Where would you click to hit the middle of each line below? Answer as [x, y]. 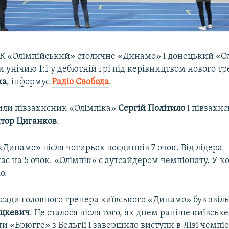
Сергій [132, 108]
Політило [167, 108]
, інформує [29, 82]
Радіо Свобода [81, 82]
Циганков [37, 121]
